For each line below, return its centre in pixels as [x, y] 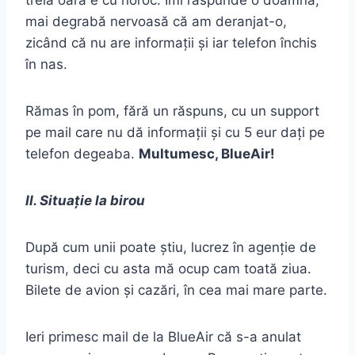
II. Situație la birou [85, 201]
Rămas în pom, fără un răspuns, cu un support [172, 111]
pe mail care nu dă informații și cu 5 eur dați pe [175, 133]
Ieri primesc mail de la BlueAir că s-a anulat [163, 337]
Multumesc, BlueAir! [207, 154]
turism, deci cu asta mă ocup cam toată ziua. [168, 269]
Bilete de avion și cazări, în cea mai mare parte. [176, 290]
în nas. [46, 65]
